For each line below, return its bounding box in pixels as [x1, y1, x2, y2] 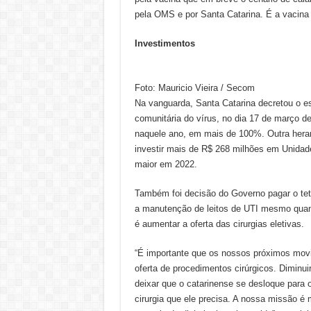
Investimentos [134, 38, 195, 49]
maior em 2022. [134, 159, 197, 169]
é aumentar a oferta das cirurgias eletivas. [134, 219, 304, 229]
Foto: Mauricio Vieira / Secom [134, 83, 258, 93]
